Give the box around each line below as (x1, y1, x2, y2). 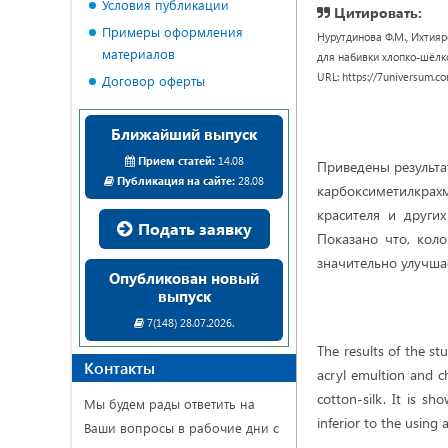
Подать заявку (133, 218, 252, 239)
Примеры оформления (102, 23, 243, 40)
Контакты (84, 357, 155, 378)
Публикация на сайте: (117, 173, 235, 188)
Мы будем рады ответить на (84, 395, 255, 412)
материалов (102, 45, 175, 62)
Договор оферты (102, 72, 205, 89)
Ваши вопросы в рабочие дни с (84, 419, 279, 436)
